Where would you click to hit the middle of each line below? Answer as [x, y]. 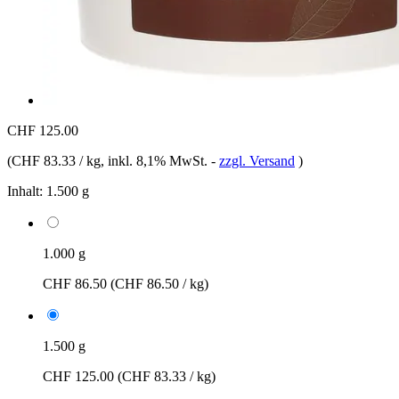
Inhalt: [25, 191]
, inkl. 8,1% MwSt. [156, 160]
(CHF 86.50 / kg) [159, 283]
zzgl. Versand [257, 160]
